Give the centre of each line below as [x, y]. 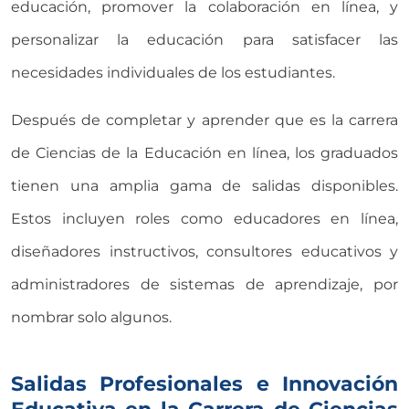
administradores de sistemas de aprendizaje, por [204, 284]
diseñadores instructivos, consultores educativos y [204, 251]
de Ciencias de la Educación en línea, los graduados [204, 152]
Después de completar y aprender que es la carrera [204, 120]
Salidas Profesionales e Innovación [204, 383]
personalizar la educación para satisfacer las [204, 39]
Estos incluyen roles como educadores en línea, [204, 218]
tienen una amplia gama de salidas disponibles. [204, 185]
